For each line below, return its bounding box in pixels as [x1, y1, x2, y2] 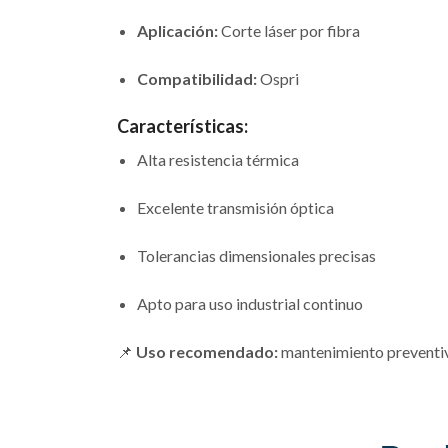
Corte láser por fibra [218, 20, 360, 40]
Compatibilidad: [137, 68, 257, 88]
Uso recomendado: [136, 342, 278, 362]
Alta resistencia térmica [137, 150, 299, 170]
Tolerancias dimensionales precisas [137, 246, 376, 266]
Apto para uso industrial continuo [137, 294, 363, 314]
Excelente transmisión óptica [137, 198, 334, 218]
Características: [117, 114, 248, 137]
